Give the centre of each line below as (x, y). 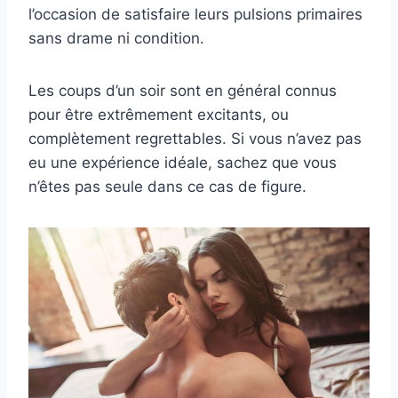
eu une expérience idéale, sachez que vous (183, 163)
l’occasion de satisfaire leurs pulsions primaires (195, 15)
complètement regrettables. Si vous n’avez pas (195, 139)
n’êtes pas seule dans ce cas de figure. (167, 187)
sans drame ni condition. (116, 39)
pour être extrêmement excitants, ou (159, 115)
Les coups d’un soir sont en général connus (183, 91)
